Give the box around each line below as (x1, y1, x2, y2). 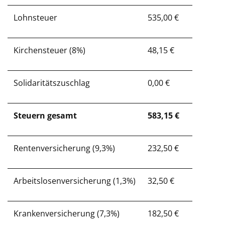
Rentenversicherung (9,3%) (14, 143, 115, 154)
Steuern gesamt (14, 110, 77, 121)
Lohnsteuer (14, 12, 57, 23)
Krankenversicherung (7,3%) (14, 208, 120, 219)
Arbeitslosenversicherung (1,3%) (14, 175, 136, 186)
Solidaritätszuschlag (14, 77, 90, 88)
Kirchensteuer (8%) (14, 45, 85, 56)
